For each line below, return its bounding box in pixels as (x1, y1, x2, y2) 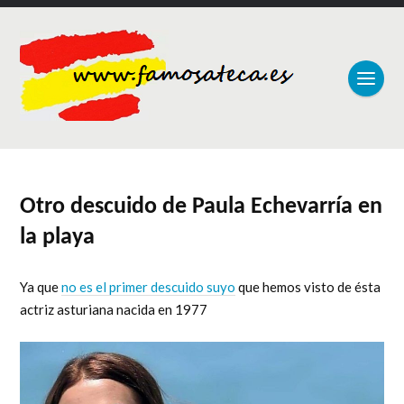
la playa (20, 225, 96, 250)
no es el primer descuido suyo (61, 279, 236, 295)
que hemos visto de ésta (235, 279, 381, 295)
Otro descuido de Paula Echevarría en (20, 195, 383, 219)
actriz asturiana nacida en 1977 (20, 301, 208, 317)
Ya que (20, 279, 62, 295)
